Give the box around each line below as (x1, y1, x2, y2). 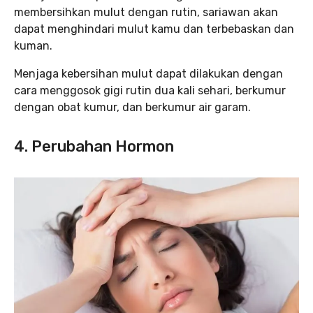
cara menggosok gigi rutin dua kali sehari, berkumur (14, 83, 286, 97)
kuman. (14, 38, 52, 52)
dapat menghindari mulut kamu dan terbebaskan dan (14, 22, 294, 36)
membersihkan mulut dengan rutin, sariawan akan (14, 5, 278, 19)
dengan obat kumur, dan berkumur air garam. (14, 100, 251, 114)
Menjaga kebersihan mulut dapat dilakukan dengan (14, 66, 283, 80)
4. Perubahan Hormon (14, 136, 174, 156)
